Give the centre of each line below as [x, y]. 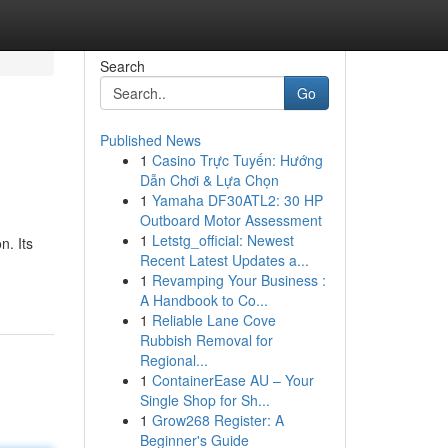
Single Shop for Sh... [204, 400]
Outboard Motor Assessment [230, 220]
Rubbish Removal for [206, 340]
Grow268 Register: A [217, 420]
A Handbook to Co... [203, 300]
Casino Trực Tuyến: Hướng [237, 160]
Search [122, 66]
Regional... [173, 360]
